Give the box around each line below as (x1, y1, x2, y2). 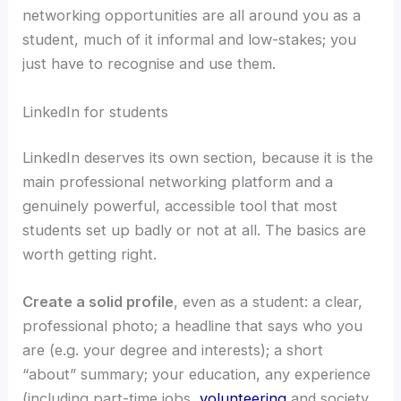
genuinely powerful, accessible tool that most (22, 197, 338, 216)
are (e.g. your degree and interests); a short (22, 341, 324, 360)
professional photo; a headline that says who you (22, 317, 363, 336)
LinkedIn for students (22, 102, 169, 121)
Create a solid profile (22, 293, 175, 311)
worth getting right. (22, 245, 158, 264)
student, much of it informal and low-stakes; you (22, 30, 357, 49)
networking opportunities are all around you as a (22, 6, 362, 25)
